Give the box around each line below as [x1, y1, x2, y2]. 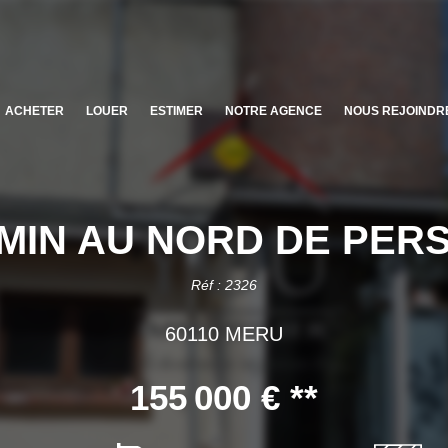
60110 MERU [165, 323, 283, 345]
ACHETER [5, 104, 65, 118]
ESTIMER [150, 104, 204, 118]
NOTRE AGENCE [225, 104, 323, 118]
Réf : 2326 [191, 277, 257, 293]
